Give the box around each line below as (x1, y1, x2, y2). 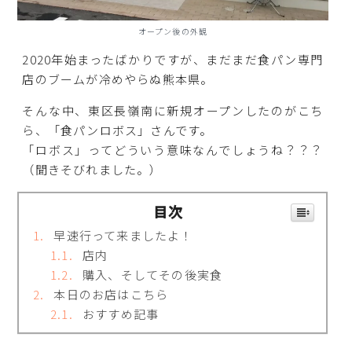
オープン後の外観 (137, 24, 208, 37)
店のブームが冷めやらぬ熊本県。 (22, 70, 214, 87)
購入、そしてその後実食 (82, 266, 223, 284)
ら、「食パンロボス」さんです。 (22, 122, 213, 139)
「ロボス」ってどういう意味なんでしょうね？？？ (22, 141, 324, 159)
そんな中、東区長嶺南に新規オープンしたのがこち (22, 102, 324, 119)
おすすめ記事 (82, 306, 159, 323)
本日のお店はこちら (53, 286, 169, 303)
